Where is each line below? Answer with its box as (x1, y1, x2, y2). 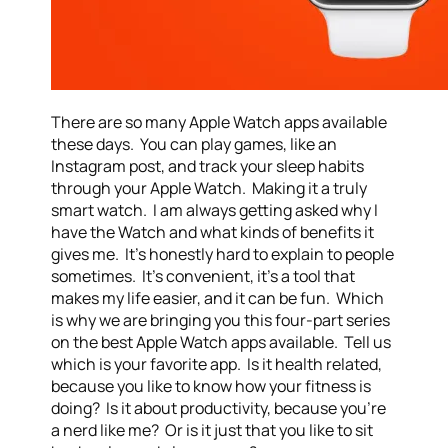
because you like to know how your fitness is (51, 375, 372, 397)
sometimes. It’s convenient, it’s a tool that (51, 265, 356, 287)
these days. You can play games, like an (51, 133, 338, 155)
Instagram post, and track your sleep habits (51, 155, 365, 177)
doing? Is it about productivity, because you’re (51, 397, 387, 419)
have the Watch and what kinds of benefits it (51, 221, 375, 243)
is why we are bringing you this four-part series (51, 309, 391, 331)
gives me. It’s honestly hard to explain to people (51, 243, 395, 265)
